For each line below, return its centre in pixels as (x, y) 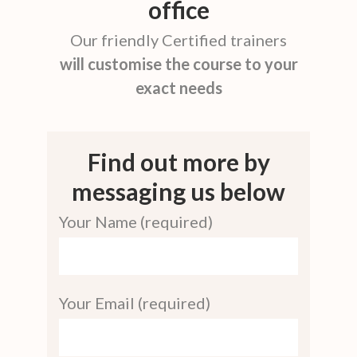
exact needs (178, 87)
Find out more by (178, 161)
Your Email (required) (135, 302)
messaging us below (178, 191)
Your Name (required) (136, 221)
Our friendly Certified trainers (178, 39)
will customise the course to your (178, 63)
